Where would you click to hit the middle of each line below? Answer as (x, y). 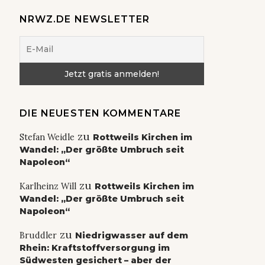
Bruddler (38, 236)
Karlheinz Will (48, 187)
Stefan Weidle (47, 138)
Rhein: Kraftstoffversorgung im (94, 248)
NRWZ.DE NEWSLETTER (85, 20)
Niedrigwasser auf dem (131, 236)
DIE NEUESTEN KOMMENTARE (100, 114)
